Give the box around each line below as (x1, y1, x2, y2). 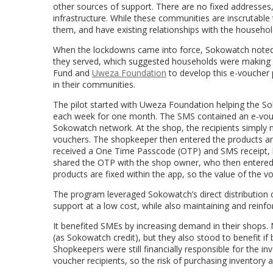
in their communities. (53, 78, 138, 90)
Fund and (53, 66, 92, 79)
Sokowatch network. (53, 121, 136, 133)
